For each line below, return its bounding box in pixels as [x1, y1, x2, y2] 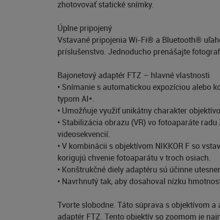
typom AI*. [57, 93, 94, 104]
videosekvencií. [57, 129, 110, 139]
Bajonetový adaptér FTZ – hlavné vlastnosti [57, 70, 210, 81]
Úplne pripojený [57, 23, 112, 33]
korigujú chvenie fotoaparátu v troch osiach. [57, 152, 211, 163]
